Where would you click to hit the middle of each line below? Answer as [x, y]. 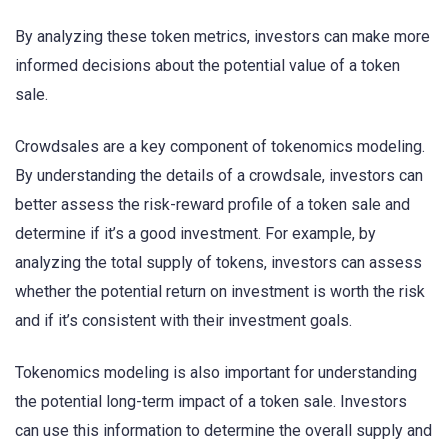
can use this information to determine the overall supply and [223, 431]
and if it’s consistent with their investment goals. [183, 321]
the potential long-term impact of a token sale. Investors [211, 402]
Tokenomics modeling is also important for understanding [216, 373]
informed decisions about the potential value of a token [207, 66]
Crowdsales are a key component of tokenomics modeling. [220, 147]
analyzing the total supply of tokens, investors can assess [218, 263]
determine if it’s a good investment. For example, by [195, 234]
